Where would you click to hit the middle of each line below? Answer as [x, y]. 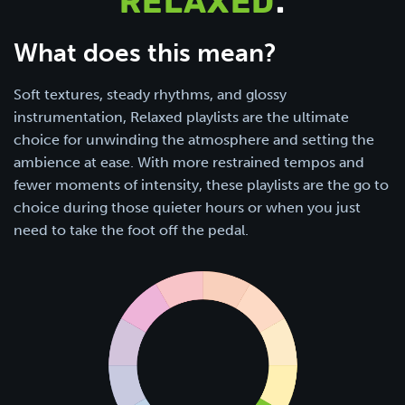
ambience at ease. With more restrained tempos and [189, 162]
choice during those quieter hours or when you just [187, 207]
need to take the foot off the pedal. [131, 230]
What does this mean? [145, 53]
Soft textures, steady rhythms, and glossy [150, 94]
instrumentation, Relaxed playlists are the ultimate [181, 117]
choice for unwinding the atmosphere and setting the [194, 140]
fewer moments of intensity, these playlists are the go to [201, 185]
